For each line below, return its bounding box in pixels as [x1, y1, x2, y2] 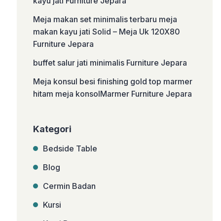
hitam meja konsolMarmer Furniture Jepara [33, 89, 192, 99]
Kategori [33, 124, 72, 134]
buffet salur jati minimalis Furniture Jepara [33, 58, 187, 68]
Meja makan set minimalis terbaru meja [33, 14, 178, 24]
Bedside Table [43, 144, 98, 153]
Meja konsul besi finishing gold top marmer [33, 76, 193, 86]
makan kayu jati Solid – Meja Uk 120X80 [33, 27, 181, 37]
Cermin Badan [43, 181, 96, 191]
